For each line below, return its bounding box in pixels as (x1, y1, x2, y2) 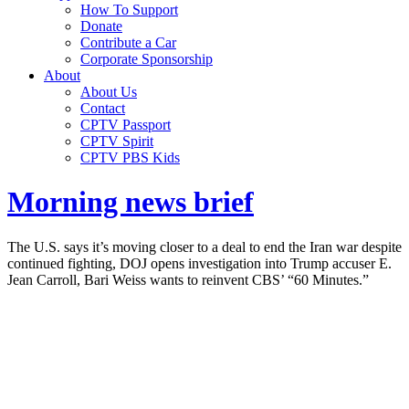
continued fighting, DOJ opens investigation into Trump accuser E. (7, 255, 392, 271)
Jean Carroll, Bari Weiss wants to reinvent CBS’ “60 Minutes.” (7, 271, 369, 288)
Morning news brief (7, 185, 254, 219)
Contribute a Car (80, 35, 176, 50)
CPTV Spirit (80, 133, 153, 149)
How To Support (80, 2, 178, 17)
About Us (80, 84, 137, 100)
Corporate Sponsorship (80, 51, 213, 67)
